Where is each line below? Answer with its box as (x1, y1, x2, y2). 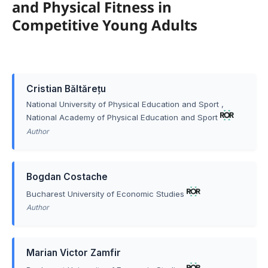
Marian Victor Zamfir (26, 247, 121, 259)
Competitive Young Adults (11, 15, 197, 35)
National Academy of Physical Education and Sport (26, 112, 218, 122)
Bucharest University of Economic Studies (26, 188, 184, 199)
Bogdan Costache (26, 170, 108, 182)
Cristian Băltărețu (26, 83, 106, 95)
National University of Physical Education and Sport (26, 99, 219, 109)
